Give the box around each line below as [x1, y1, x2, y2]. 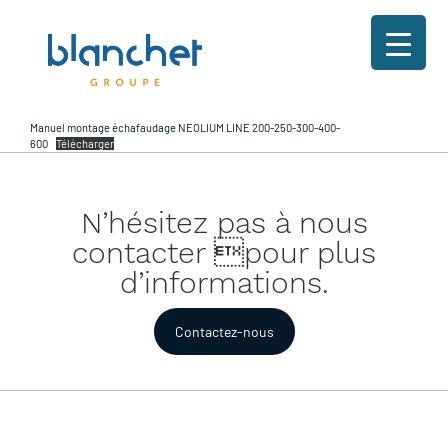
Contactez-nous [174, 323, 274, 340]
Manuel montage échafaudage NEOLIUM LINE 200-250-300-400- [30, 121, 340, 134]
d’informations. [119, 265, 329, 300]
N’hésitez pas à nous [80, 205, 368, 240]
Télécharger [56, 137, 115, 150]
